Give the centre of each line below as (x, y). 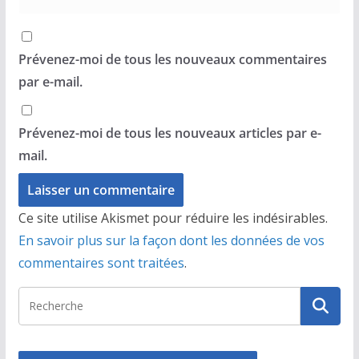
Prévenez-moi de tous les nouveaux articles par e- (169, 133)
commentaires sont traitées (101, 262)
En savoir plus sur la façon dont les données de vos (171, 240)
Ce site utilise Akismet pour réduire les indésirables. (173, 218)
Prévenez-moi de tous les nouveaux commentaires (172, 59)
